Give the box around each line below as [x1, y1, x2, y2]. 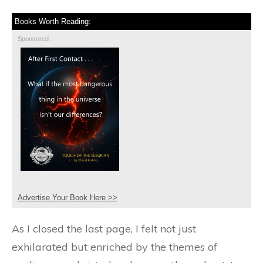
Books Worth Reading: [15, 17, 91, 26]
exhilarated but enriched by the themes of [12, 240, 217, 254]
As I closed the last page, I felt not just [12, 222, 196, 236]
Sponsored [18, 35, 49, 43]
